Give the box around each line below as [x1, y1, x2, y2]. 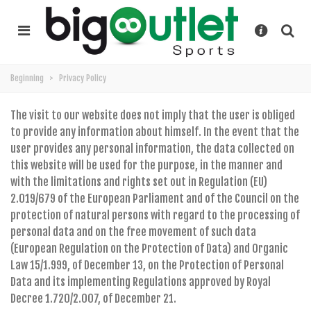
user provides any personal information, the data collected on [10, 142, 294, 156]
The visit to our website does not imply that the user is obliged [10, 108, 295, 123]
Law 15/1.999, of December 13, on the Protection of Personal [10, 258, 284, 273]
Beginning [10, 73, 44, 84]
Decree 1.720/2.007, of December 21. [10, 292, 176, 306]
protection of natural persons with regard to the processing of [10, 208, 300, 223]
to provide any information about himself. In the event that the [10, 125, 299, 140]
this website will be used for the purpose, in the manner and [10, 158, 283, 173]
